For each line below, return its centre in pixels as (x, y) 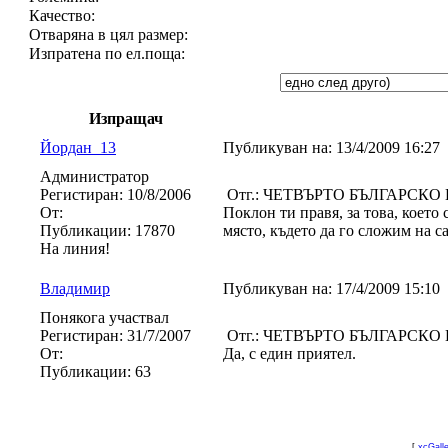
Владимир (75, 288)
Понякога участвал (104, 317)
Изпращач (126, 118)
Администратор (94, 176)
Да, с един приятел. (291, 353)
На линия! (75, 248)
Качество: (62, 15)
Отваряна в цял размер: (108, 34)
